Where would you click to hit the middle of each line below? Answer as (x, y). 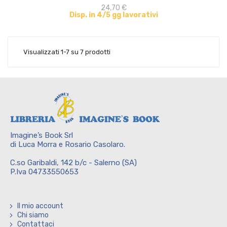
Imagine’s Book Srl (42, 135)
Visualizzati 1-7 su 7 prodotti (67, 52)
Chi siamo (33, 215)
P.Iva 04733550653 (44, 172)
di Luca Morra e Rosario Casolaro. (68, 144)
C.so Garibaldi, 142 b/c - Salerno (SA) (73, 163)
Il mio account (40, 206)
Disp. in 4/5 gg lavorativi (113, 15)
